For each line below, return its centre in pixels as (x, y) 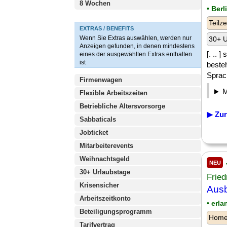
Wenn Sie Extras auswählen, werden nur (136, 38)
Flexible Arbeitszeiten (113, 93)
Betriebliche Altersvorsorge (122, 106)
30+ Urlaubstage (105, 172)
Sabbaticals (98, 119)
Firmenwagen (101, 80)
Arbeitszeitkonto (105, 198)
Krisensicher (99, 185)
